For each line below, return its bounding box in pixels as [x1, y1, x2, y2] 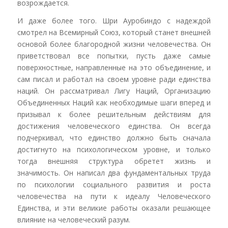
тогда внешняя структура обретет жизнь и [17, 156, 211, 166]
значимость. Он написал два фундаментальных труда [17, 168, 211, 178]
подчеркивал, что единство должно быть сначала [17, 133, 211, 143]
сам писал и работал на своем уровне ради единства [17, 74, 211, 84]
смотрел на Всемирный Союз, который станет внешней [17, 27, 211, 38]
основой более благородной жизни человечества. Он [17, 39, 211, 49]
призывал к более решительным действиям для [17, 109, 211, 120]
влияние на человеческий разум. [17, 215, 130, 225]
